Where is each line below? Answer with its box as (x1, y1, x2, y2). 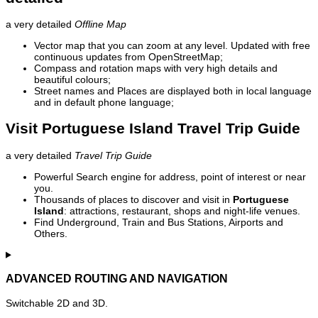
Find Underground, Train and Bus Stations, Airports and (34, 216, 283, 228)
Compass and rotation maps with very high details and (34, 62, 278, 75)
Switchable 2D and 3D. (6, 297, 108, 309)
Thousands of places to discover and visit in (34, 193, 233, 205)
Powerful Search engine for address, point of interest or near (34, 170, 306, 182)
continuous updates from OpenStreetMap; (34, 51, 223, 63)
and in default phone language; (34, 97, 174, 109)
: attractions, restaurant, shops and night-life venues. (64, 204, 300, 216)
